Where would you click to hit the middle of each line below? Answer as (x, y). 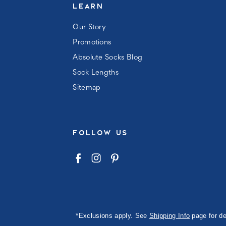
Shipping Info (169, 215)
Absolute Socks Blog (108, 58)
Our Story (90, 27)
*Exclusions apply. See (112, 215)
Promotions (92, 43)
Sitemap (87, 88)
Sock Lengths (96, 73)
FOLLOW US (100, 133)
